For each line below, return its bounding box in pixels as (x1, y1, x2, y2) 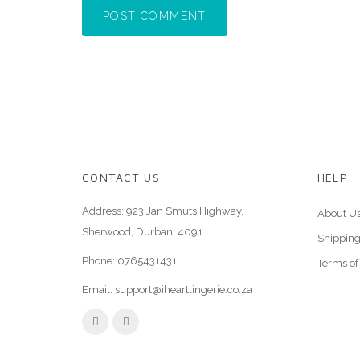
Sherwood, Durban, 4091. (82, 226, 205, 238)
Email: (82, 284, 115, 296)
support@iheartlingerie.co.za (115, 284, 252, 296)
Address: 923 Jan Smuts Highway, (82, 205, 243, 217)
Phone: (82, 255, 117, 267)
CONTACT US (82, 170, 160, 184)
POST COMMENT (103, 10, 207, 22)
